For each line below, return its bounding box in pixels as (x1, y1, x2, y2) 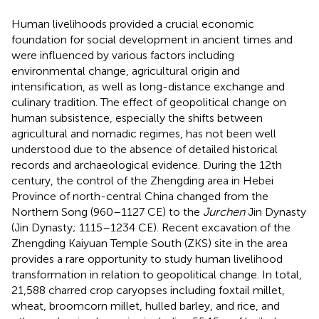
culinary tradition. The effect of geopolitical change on (11, 95, 286, 109)
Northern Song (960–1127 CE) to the (11, 204, 203, 219)
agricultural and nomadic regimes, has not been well (11, 126, 276, 140)
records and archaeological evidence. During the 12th (11, 157, 282, 172)
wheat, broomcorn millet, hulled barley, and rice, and (11, 298, 280, 313)
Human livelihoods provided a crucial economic (11, 16, 254, 31)
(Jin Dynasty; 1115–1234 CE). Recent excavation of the (11, 220, 291, 234)
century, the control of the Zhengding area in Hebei (11, 173, 273, 187)
